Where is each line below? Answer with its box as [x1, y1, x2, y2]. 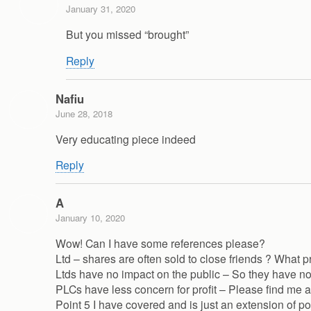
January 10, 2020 [56, 211, 125, 225]
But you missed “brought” [66, 26, 189, 42]
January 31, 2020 [66, 2, 135, 16]
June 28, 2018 [56, 106, 112, 120]
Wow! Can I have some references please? [56, 235, 265, 251]
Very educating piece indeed [56, 131, 196, 146]
